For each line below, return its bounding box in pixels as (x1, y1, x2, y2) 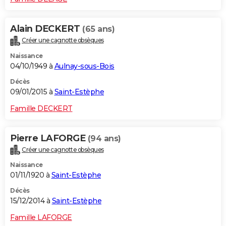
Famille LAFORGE (10, 213, 72, 222)
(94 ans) (87, 133, 121, 143)
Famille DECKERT (10, 103, 73, 113)
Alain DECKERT (10, 23, 82, 34)
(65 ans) (82, 24, 115, 34)
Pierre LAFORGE (10, 132, 88, 144)
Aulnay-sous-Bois (54, 61, 115, 71)
